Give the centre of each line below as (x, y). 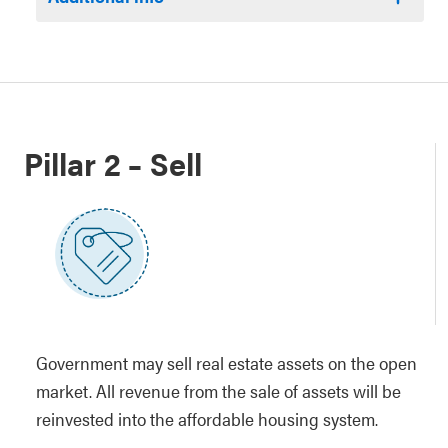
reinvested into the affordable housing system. (207, 418)
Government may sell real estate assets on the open (226, 362)
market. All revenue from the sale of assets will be (218, 390)
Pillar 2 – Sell (113, 163)
